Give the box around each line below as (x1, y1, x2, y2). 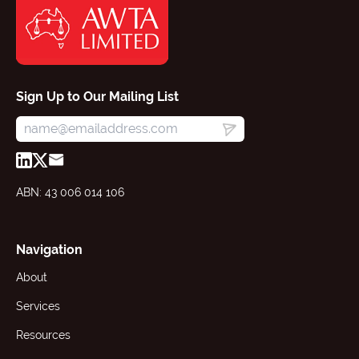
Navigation (16, 242, 83, 258)
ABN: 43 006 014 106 (16, 186, 124, 200)
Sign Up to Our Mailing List (16, 89, 179, 104)
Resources (16, 329, 71, 342)
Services (16, 300, 60, 313)
